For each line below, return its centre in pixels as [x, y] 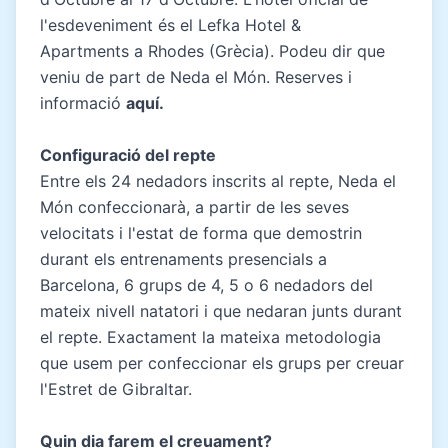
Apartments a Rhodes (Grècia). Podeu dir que [212, 50]
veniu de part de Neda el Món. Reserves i [196, 76]
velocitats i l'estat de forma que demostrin [201, 232]
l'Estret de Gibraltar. [116, 388]
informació [83, 102]
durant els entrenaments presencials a [183, 258]
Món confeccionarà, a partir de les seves [194, 206]
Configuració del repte [128, 154]
